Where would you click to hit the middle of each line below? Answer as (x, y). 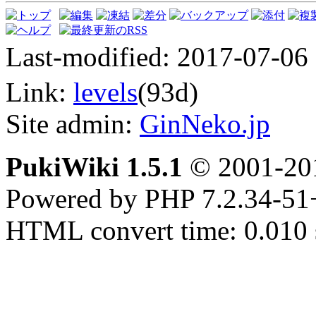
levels (105, 92)
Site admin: (73, 123)
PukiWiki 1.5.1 (94, 166)
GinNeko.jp (205, 123)
